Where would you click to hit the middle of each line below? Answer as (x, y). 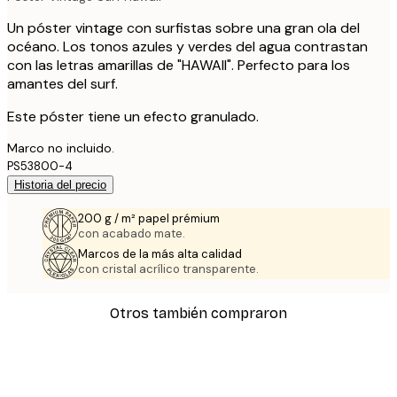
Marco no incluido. (61, 148)
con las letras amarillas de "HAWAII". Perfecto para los (179, 65)
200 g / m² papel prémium (149, 218)
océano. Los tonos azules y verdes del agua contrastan (187, 46)
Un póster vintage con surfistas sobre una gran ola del (183, 27)
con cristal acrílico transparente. (168, 269)
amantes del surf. (62, 83)
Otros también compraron (198, 314)
